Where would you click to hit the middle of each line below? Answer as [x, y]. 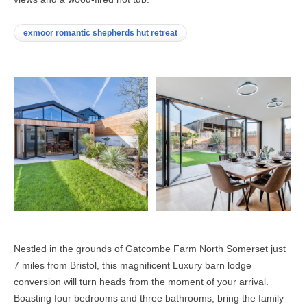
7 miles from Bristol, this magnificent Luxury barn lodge [133, 266]
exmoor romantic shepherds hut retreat [100, 33]
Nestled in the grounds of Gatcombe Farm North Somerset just [150, 249]
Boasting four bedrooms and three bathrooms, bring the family [149, 298]
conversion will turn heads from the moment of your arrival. [141, 282]
